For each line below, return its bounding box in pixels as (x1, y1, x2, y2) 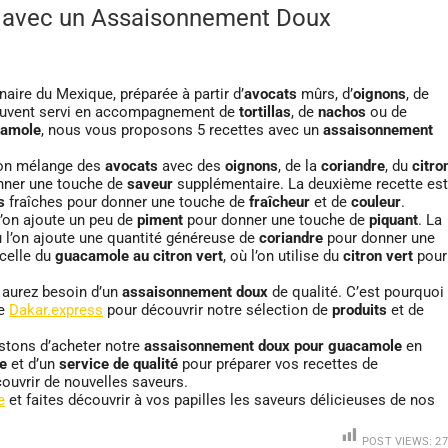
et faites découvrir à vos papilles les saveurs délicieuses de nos (5, 391, 435, 410)
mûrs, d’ (297, 85, 353, 104)
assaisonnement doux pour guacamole (144, 337, 402, 356)
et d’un (7, 355, 59, 374)
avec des (158, 157, 225, 176)
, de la (278, 157, 321, 176)
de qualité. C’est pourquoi (268, 283, 444, 302)
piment (137, 211, 183, 230)
